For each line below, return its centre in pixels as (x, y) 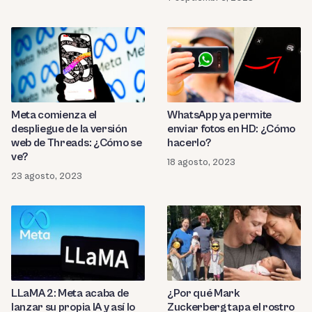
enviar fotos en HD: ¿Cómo (231, 128)
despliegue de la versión (69, 128)
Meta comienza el (54, 115)
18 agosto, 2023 (201, 162)
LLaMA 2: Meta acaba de (70, 293)
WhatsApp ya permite (219, 115)
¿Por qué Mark (204, 293)
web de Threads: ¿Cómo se (77, 142)
